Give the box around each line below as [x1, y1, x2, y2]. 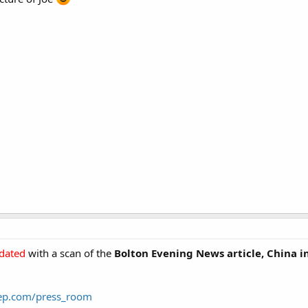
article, [227, 246, 264, 260]
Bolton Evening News [114, 246, 224, 260]
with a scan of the [25, 246, 114, 260]
